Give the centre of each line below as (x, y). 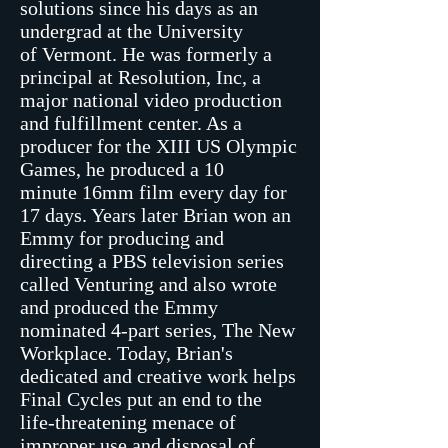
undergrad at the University (131, 31)
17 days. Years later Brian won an (155, 215)
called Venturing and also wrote (148, 284)
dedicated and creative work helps (158, 376)
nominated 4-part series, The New (157, 330)
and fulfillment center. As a (131, 123)
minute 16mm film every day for (153, 192)
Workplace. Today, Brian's (126, 353)
